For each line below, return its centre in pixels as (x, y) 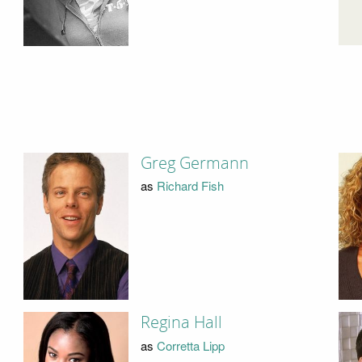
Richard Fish (190, 186)
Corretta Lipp (190, 345)
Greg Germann (194, 163)
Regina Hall (181, 323)
